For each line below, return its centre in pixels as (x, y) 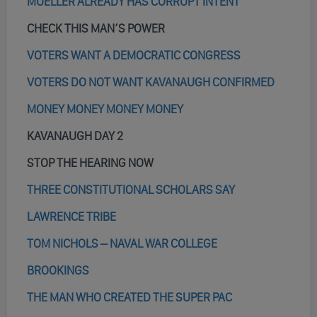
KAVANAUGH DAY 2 (75, 136)
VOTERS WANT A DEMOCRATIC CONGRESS (134, 55)
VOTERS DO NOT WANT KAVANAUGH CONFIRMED (151, 82)
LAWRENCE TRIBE (71, 217)
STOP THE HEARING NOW (90, 163)
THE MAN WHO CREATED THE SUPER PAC (129, 297)
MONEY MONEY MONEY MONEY (105, 109)
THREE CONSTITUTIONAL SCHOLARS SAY (131, 190)
